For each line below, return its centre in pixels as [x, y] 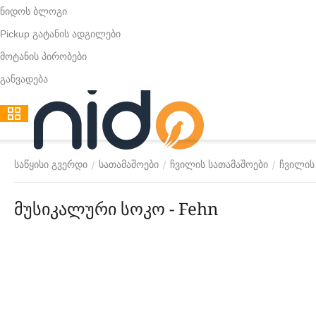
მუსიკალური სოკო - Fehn [116, 208]
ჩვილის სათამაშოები [219, 164]
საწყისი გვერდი [51, 164]
